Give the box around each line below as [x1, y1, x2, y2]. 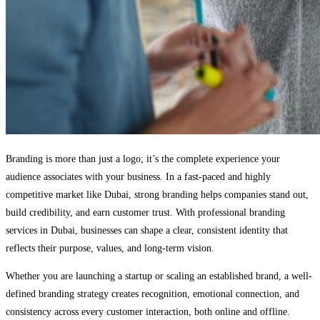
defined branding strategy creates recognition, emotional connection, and [6, 289, 299, 300]
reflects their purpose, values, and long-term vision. [6, 243, 214, 254]
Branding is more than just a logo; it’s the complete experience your [6, 154, 280, 165]
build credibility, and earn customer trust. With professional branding [6, 207, 285, 219]
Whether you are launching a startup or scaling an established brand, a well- [6, 271, 312, 282]
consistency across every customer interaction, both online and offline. [6, 306, 290, 318]
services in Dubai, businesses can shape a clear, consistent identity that [6, 225, 288, 236]
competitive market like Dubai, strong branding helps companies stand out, [6, 189, 309, 201]
